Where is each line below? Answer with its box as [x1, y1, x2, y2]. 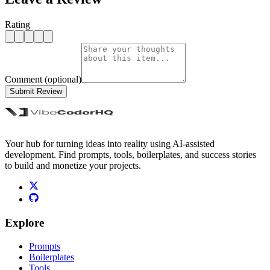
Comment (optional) [5, 74, 81, 85]
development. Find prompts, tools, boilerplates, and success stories [5, 149, 256, 160]
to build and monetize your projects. [5, 160, 141, 171]
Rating [5, 19, 30, 30]
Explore [5, 216, 44, 229]
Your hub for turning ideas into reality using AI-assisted [5, 139, 215, 149]
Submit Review [10, 87, 62, 96]
